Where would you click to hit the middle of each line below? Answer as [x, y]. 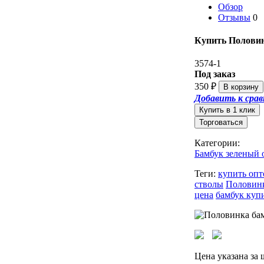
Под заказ [215, 74]
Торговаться [221, 123]
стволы [209, 184]
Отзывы [234, 17]
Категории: [217, 143]
